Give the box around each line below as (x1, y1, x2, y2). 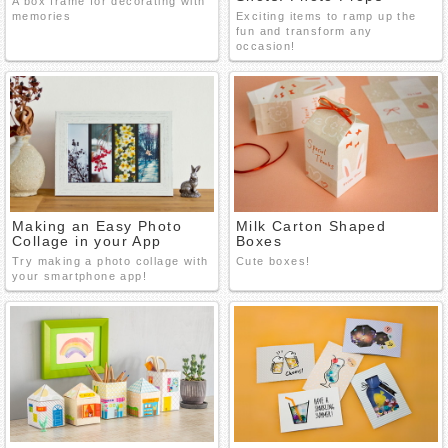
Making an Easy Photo (12, 218, 182, 234)
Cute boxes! (236, 255, 311, 267)
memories (12, 10, 72, 22)
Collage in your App (12, 233, 162, 249)
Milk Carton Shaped (236, 218, 387, 234)
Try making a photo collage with (12, 255, 209, 267)
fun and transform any (236, 25, 373, 37)
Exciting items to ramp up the (236, 10, 417, 22)
